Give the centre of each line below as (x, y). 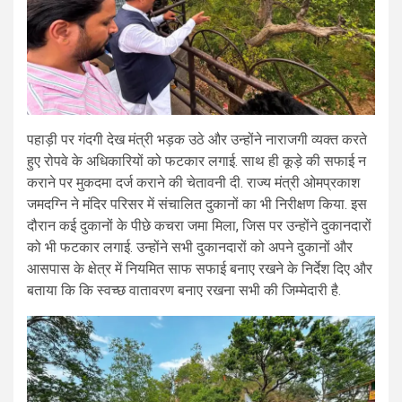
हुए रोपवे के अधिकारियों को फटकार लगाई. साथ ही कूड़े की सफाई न (197, 162)
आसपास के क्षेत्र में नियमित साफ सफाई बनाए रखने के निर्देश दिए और (200, 269)
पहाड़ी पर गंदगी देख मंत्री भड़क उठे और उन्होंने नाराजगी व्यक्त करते (197, 140)
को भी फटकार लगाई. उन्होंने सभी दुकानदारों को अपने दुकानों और (190, 248)
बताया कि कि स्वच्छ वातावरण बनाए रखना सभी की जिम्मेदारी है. (184, 291)
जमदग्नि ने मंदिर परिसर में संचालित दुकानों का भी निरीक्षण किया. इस (197, 205)
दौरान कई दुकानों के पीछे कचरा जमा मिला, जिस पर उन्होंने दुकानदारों (199, 226)
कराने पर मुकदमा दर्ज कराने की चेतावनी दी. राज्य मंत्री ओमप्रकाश (193, 183)
